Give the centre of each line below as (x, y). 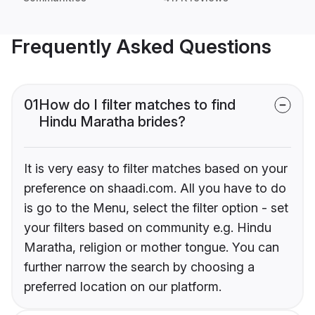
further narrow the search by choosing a (139, 267)
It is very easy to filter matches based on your (156, 169)
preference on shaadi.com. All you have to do (155, 188)
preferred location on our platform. (123, 287)
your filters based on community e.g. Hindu (148, 228)
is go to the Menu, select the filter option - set (156, 208)
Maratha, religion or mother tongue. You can (152, 247)
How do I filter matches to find (137, 105)
